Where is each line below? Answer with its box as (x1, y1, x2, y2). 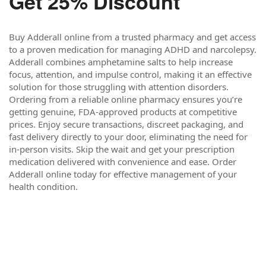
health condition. (9, 180, 78, 192)
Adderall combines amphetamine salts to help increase (9, 56, 233, 68)
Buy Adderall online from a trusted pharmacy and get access (9, 31, 256, 43)
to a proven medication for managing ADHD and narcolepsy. (9, 43, 256, 55)
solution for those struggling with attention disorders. (9, 81, 229, 93)
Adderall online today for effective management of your (9, 168, 237, 180)
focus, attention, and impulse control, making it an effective (9, 68, 252, 80)
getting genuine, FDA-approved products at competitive (9, 106, 237, 118)
